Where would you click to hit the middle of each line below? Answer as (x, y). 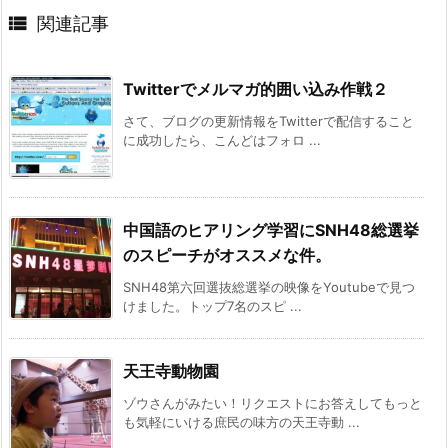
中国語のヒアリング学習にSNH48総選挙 (271, 230)
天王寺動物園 (171, 371)
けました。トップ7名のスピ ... (212, 306)
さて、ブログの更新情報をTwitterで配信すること (268, 121)
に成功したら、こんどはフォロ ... (222, 140)
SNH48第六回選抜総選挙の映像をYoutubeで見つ (269, 287)
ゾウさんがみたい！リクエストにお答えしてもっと (272, 403)
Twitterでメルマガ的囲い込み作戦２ (255, 89)
